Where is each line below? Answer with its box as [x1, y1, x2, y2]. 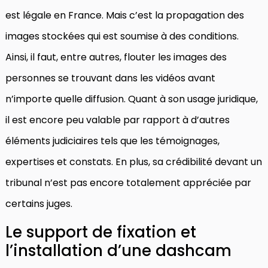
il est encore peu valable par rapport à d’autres [5, 112, 230, 127]
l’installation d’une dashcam [5, 239, 232, 261]
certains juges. [5, 196, 72, 211]
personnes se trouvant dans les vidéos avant [5, 71, 215, 85]
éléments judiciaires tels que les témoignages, [5, 133, 220, 148]
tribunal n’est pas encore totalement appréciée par [5, 175, 251, 190]
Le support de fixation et [5, 221, 196, 243]
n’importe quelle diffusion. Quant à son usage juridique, [5, 92, 258, 106]
